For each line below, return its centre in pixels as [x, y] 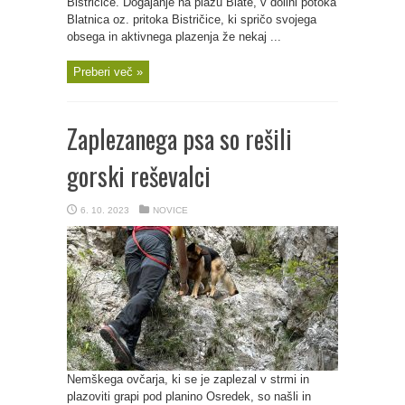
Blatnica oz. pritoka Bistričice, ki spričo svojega [192, 19]
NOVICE [170, 210]
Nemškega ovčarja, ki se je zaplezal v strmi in [188, 379]
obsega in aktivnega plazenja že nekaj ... [174, 37]
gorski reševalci [139, 176]
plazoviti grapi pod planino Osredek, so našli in [189, 396]
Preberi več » [108, 72]
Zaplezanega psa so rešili [179, 139]
